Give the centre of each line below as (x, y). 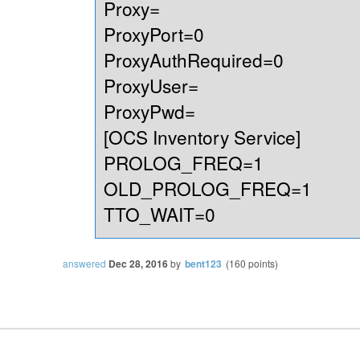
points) (262, 264)
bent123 (203, 264)
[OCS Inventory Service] (202, 137)
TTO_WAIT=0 (160, 214)
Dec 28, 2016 (138, 264)
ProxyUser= (151, 86)
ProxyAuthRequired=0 (194, 60)
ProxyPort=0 (154, 34)
